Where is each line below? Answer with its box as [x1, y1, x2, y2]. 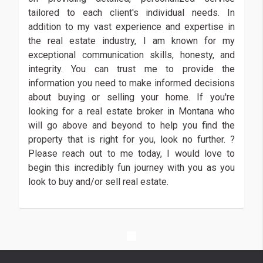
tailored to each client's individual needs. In [28, 6, 235, 18]
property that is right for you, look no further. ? [28, 133, 235, 145]
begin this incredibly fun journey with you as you [28, 161, 235, 173]
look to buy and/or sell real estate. [28, 176, 168, 187]
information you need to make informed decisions [28, 77, 235, 89]
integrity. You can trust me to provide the [28, 63, 235, 75]
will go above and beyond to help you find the [28, 119, 235, 131]
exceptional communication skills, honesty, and [28, 49, 235, 60]
